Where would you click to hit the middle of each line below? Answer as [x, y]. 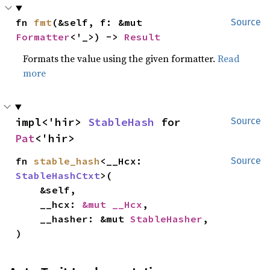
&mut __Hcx [112, 205]
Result [143, 37]
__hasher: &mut [85, 219]
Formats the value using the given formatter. [121, 59]
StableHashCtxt [58, 176]
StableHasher [167, 219]
